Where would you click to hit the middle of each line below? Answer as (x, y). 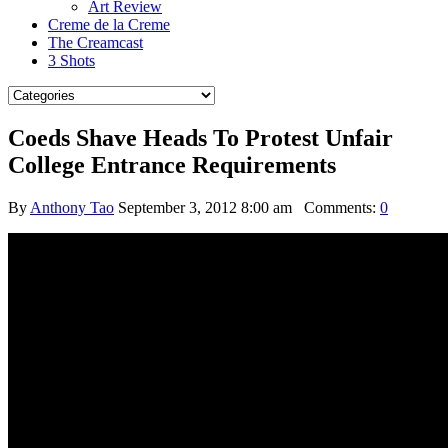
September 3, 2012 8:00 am (205, 207)
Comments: (336, 207)
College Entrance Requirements (172, 164)
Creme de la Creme (109, 24)
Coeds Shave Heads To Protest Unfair (200, 137)
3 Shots (71, 60)
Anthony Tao (72, 207)
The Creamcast (95, 42)
